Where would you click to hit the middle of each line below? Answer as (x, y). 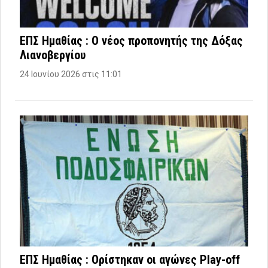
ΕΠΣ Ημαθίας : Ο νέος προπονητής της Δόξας (131, 41)
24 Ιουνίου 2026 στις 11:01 (71, 74)
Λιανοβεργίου (53, 55)
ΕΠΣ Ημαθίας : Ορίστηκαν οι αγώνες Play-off (130, 259)
